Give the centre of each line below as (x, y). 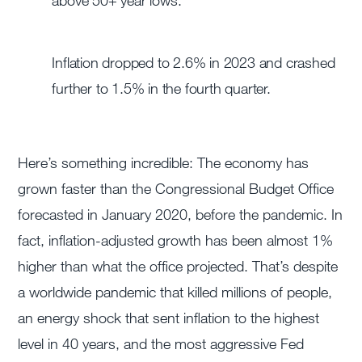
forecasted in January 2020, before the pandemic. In (181, 215)
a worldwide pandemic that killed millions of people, (175, 292)
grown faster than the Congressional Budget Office (176, 189)
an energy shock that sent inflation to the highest (169, 318)
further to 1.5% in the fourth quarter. (161, 88)
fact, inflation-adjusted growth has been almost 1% (176, 240)
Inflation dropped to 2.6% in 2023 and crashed (194, 63)
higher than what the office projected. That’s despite (178, 266)
